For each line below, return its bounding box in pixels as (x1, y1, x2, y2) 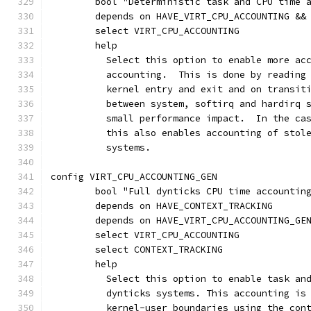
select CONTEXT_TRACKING (95, 244, 223, 255)
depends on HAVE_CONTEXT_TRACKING (95, 200, 273, 212)
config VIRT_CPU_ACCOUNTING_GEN (51, 171, 217, 183)
